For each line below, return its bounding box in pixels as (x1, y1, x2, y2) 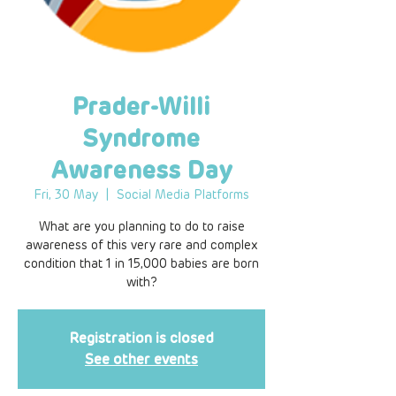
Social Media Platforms (117, 187, 249, 202)
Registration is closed (69, 330, 214, 346)
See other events (85, 351, 198, 368)
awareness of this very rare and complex (25, 238, 258, 253)
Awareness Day (50, 156, 232, 185)
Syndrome (82, 124, 201, 153)
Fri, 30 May (34, 187, 98, 202)
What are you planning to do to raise (38, 219, 245, 234)
